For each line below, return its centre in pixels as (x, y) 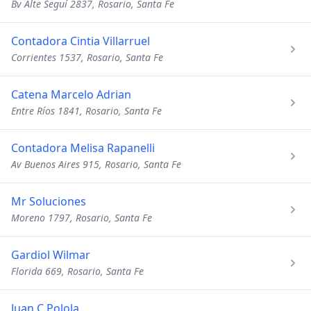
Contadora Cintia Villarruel (81, 41)
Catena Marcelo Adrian (71, 94)
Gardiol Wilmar (51, 255)
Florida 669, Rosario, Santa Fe (77, 271)
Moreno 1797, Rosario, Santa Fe (82, 218)
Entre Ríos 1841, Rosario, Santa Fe (86, 111)
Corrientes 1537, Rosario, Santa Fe (87, 57)
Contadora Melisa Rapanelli (83, 148)
